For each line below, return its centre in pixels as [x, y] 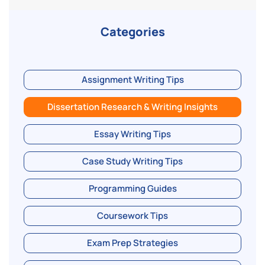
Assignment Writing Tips [132, 79]
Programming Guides [132, 188]
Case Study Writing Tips [132, 161]
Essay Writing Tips [132, 134]
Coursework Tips [132, 215]
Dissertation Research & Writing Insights [132, 106]
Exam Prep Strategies [132, 243]
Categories [132, 31]
